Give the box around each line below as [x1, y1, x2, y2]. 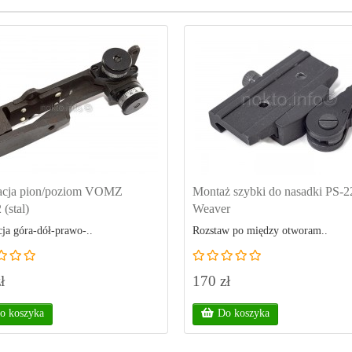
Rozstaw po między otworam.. [192, 225, 328, 236]
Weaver [192, 202, 230, 215]
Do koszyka [218, 307, 269, 319]
